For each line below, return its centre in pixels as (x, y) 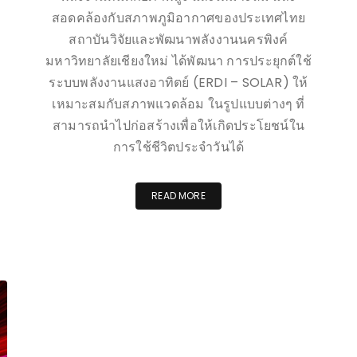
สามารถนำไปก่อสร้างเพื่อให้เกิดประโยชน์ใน (178, 125)
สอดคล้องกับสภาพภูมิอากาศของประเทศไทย (178, 18)
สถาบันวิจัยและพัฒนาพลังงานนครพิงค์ (178, 39)
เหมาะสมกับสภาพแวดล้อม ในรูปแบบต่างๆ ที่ (178, 104)
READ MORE (178, 195)
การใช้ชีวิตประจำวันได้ (178, 147)
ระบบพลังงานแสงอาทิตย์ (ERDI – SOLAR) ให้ (178, 82)
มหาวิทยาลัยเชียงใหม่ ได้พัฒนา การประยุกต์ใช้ (178, 61)
